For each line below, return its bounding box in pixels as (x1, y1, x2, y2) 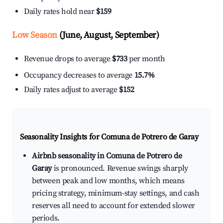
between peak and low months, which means (32, 176, 185, 186)
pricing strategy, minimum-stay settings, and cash (32, 188, 200, 199)
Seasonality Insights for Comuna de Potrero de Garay (20, 132, 199, 142)
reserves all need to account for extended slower (32, 201, 195, 211)
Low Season (12, 29, 57, 41)
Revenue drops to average (24, 54, 112, 64)
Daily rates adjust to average (24, 85, 119, 95)
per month (127, 54, 165, 64)
